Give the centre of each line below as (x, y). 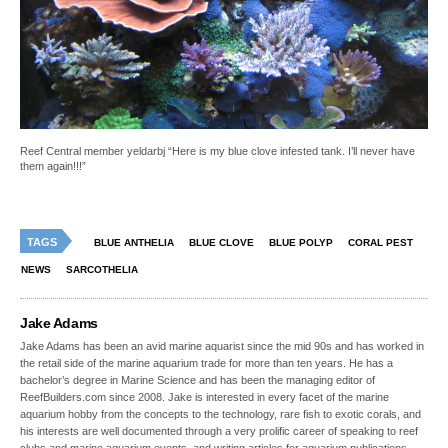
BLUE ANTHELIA (134, 243)
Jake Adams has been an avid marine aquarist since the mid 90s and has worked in (222, 346)
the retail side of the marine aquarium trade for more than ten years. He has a (207, 363)
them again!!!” (53, 166)
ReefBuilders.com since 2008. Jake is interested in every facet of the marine (205, 397)
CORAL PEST (380, 243)
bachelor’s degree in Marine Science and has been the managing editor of (198, 380)
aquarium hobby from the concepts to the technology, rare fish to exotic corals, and (221, 414)
